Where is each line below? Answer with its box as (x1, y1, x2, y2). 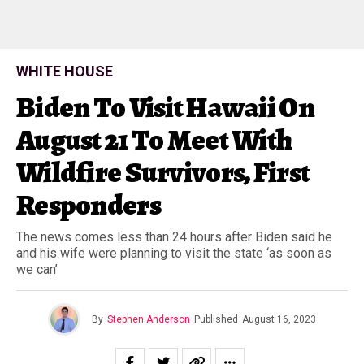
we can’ (16, 262, 58, 277)
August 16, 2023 (242, 314, 316, 325)
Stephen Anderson (107, 314, 190, 325)
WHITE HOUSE (16, 63, 113, 80)
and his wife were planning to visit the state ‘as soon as (16, 245, 331, 261)
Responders (16, 185, 161, 224)
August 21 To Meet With (16, 120, 292, 159)
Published (194, 314, 238, 325)
